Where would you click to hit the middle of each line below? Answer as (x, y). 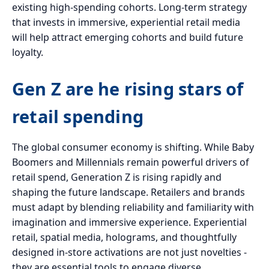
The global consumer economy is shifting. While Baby (133, 147)
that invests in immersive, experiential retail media (126, 22)
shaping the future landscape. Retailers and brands (128, 192)
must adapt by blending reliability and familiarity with (133, 207)
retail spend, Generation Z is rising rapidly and (117, 177)
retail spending (78, 116)
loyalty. (28, 52)
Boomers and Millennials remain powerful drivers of (131, 162)
